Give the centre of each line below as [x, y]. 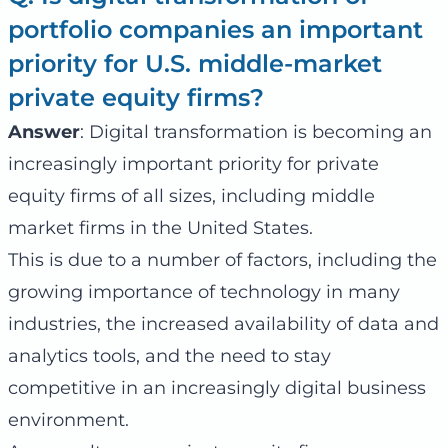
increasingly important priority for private [193, 163]
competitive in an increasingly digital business [217, 387]
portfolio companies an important [215, 29]
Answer [44, 131]
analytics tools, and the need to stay [169, 355]
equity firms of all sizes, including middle [191, 195]
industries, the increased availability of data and [223, 323]
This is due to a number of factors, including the [222, 259]
